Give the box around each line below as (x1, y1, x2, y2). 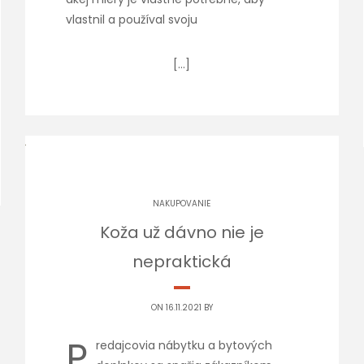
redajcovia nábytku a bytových (95, 337, 272, 353)
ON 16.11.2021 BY (150, 301, 213, 314)
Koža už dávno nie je (99, 221, 264, 244)
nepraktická (132, 250, 232, 273)
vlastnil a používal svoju (65, 11, 197, 28)
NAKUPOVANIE (153, 197, 211, 210)
